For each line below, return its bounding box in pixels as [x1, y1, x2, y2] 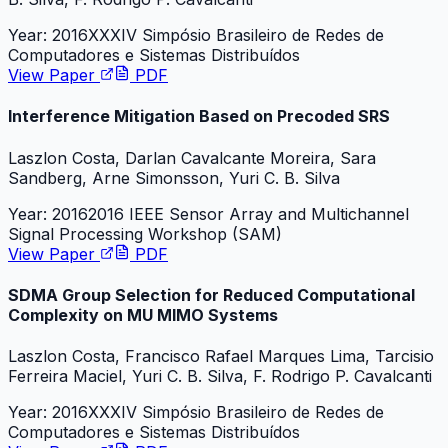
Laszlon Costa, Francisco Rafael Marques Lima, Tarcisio [8, 346, 434, 367]
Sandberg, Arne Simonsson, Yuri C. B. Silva [8, 167, 340, 188]
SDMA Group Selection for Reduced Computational [8, 284, 415, 305]
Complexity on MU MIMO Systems [8, 304, 278, 325]
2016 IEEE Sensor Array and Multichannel [88, 203, 409, 224]
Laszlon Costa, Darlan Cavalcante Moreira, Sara [8, 147, 376, 168]
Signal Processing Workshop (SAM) [8, 223, 282, 244]
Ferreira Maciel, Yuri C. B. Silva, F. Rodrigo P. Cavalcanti [8, 366, 432, 387]
